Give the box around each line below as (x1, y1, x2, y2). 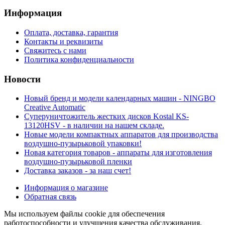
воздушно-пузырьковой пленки (24, 157, 132, 166)
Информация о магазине (24, 183, 108, 192)
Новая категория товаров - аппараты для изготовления (24, 148, 212, 157)
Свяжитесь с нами (24, 46, 86, 55)
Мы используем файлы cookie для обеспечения (4, 209, 165, 218)
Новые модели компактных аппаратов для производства (24, 130, 218, 139)
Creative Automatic (24, 103, 85, 112)
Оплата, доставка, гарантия (24, 28, 118, 37)
